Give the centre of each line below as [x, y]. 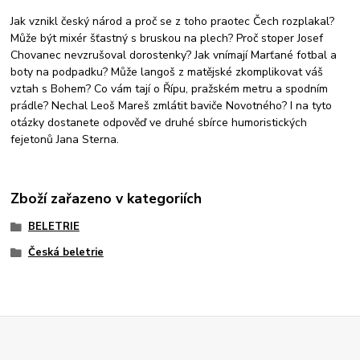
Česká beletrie [65, 253]
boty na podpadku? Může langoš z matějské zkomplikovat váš [167, 72]
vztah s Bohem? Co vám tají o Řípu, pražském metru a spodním [170, 88]
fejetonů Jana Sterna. [65, 139]
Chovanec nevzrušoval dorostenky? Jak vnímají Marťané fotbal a [174, 55]
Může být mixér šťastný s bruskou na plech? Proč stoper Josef [167, 38]
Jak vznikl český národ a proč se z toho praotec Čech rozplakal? [173, 21]
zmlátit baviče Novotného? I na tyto [241, 105]
